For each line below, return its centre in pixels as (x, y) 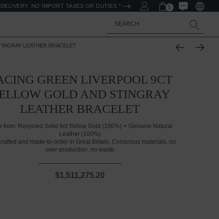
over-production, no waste (80, 150)
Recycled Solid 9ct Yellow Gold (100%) (70, 126)
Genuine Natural (151, 126)
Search (119, 20)
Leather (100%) (80, 134)
